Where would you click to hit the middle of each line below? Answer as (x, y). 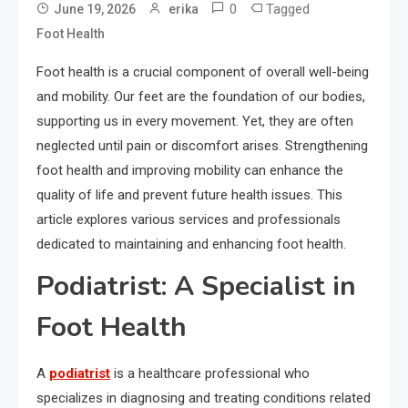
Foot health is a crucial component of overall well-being (203, 72)
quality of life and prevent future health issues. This (189, 195)
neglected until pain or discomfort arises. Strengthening (202, 146)
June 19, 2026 (95, 10)
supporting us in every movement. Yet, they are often (195, 122)
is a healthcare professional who (210, 374)
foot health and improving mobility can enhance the (190, 171)
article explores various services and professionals (189, 220)
